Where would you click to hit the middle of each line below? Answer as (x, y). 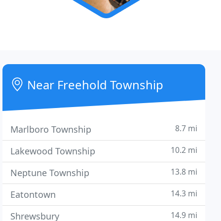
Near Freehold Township (94, 85)
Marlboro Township (51, 129)
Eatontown (33, 194)
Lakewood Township (53, 151)
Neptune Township (50, 173)
